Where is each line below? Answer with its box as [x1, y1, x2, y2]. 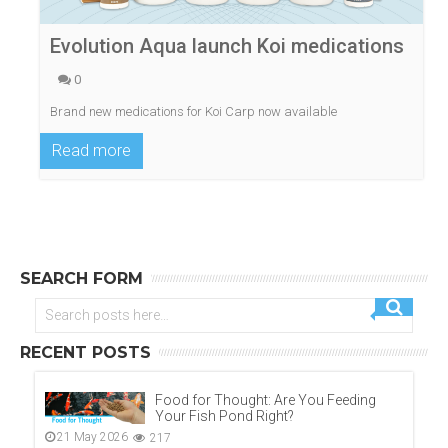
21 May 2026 [57, 430, 128, 445]
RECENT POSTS [20, 343, 151, 363]
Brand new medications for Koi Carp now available [50, 104, 337, 120]
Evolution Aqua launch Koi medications [50, 34, 404, 59]
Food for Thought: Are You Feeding [155, 392, 376, 409]
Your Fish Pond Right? [155, 408, 294, 425]
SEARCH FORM [20, 269, 143, 289]
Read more [52, 141, 131, 161]
